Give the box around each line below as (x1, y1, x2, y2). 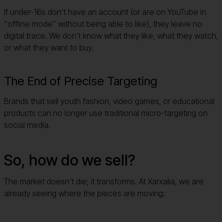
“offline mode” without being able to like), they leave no (4, 18, 202, 29)
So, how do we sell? (4, 151, 135, 169)
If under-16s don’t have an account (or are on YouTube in (4, 6, 206, 17)
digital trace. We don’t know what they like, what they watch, (4, 30, 218, 41)
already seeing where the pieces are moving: (4, 188, 165, 198)
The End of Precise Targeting (4, 73, 157, 88)
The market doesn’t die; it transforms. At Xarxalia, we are (4, 176, 204, 186)
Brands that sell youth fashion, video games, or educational (4, 96, 215, 106)
